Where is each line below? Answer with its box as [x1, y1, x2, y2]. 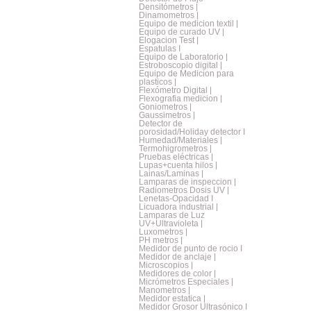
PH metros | [139, 235, 183, 245]
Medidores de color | [139, 269, 216, 278]
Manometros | [139, 285, 190, 295]
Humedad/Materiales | [139, 135, 222, 145]
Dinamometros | [139, 10, 199, 20]
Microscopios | [139, 260, 193, 270]
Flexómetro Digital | [139, 85, 212, 95]
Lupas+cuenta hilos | [139, 160, 217, 170]
